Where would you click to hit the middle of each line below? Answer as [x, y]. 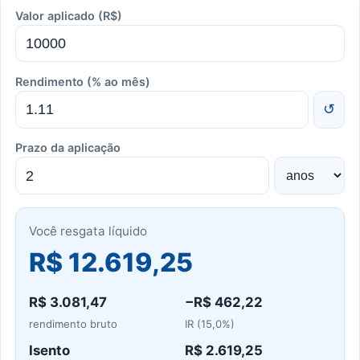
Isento [49, 350]
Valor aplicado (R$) [68, 16]
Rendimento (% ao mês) [82, 82]
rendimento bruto [73, 323]
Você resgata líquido [88, 231]
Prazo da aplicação [67, 148]
